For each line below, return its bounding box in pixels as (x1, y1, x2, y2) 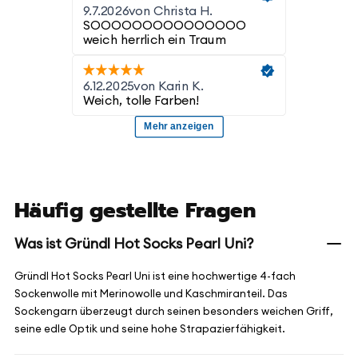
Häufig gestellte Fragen (14, 195, 256, 227)
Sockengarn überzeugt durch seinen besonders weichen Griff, (14, 304, 333, 319)
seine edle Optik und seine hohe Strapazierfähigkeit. (14, 322, 285, 336)
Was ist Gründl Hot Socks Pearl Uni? (14, 234, 253, 253)
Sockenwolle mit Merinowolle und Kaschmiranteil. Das (14, 287, 288, 301)
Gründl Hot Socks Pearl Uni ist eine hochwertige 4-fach (14, 269, 296, 284)
